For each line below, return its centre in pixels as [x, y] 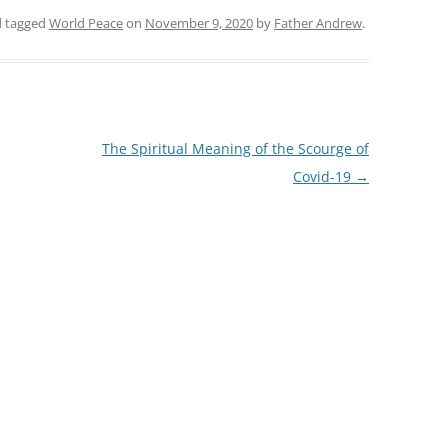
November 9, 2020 [199, 23]
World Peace [86, 23]
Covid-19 [323, 176]
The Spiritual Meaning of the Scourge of [235, 148]
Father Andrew [318, 23]
